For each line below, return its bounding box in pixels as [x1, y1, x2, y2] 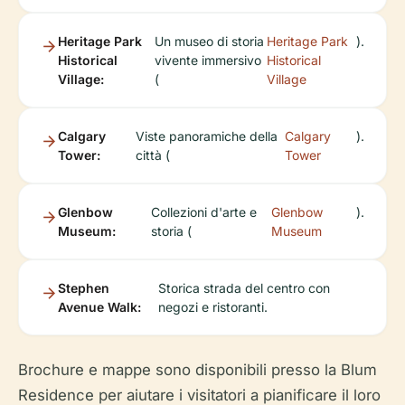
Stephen [58, 280, 109, 296]
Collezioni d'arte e [151, 204, 258, 220]
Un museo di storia [155, 33, 265, 49]
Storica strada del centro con [157, 280, 330, 296]
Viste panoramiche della [136, 128, 278, 144]
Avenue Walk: [58, 299, 141, 315]
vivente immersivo [155, 52, 262, 68]
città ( [136, 147, 171, 163]
